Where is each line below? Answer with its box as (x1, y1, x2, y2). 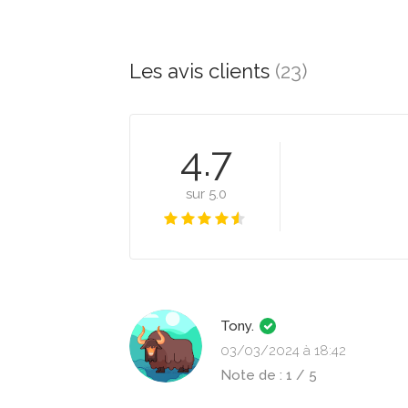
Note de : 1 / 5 (220, 367, 317, 383)
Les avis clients (129, 59, 275, 83)
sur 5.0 (186, 186, 227, 202)
